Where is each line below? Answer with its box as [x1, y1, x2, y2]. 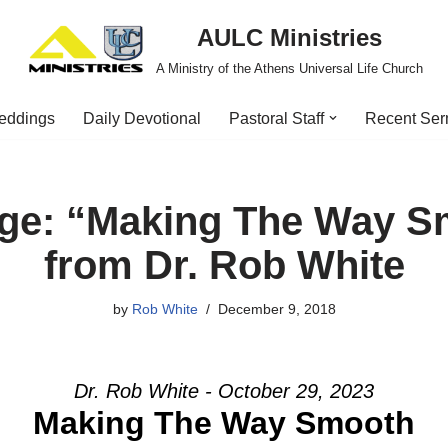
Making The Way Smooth [33, 405, 415, 441]
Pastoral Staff [229, 110, 324, 127]
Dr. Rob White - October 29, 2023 [74, 380, 374, 402]
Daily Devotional [83, 110, 201, 127]
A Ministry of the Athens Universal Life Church [155, 61, 423, 76]
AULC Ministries [196, 24, 382, 51]
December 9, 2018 [217, 301, 336, 317]
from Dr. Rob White [43, 243, 405, 287]
